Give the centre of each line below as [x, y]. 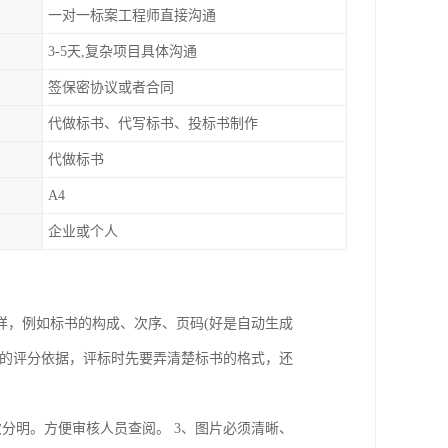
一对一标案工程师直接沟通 [132, 15]
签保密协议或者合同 [111, 87]
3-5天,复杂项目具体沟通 [122, 51]
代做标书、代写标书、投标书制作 [153, 123]
